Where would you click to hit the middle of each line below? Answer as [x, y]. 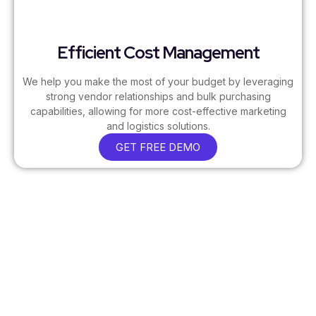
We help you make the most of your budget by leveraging [158, 82]
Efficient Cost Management [158, 53]
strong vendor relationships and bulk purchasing [158, 97]
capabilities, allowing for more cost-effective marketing [158, 111]
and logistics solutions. [158, 126]
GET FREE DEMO [158, 147]
